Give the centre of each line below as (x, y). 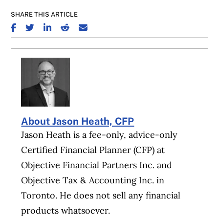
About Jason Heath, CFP (78, 121)
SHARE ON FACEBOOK (45, 24)
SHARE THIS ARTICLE (44, 14)
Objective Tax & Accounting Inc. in (93, 180)
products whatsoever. (66, 210)
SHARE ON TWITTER (56, 24)
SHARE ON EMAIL (106, 24)
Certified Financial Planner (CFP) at (93, 150)
